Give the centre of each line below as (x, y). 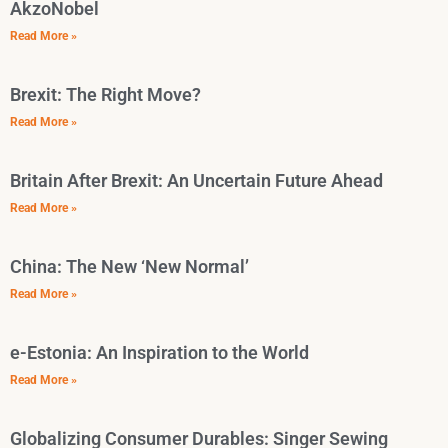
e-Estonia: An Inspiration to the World (159, 353)
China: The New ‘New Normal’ (129, 267)
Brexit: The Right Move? (105, 95)
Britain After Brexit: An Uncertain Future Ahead (196, 181)
